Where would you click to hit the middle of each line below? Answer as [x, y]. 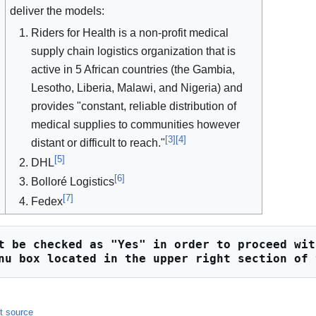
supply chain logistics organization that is [134, 51]
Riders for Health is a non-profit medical [130, 32]
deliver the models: [57, 11]
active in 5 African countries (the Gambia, [133, 69]
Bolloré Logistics [73, 182]
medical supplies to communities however [136, 124]
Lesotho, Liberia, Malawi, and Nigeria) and [137, 87]
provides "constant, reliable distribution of [134, 106]
